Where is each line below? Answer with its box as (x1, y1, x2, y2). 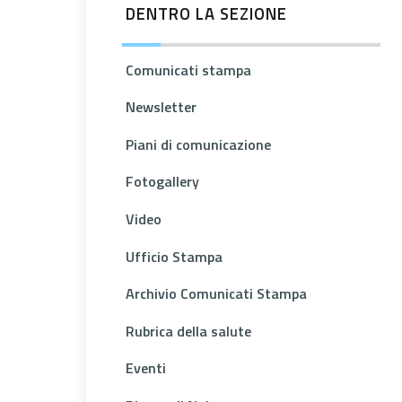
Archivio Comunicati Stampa (126, 283, 307, 305)
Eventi (126, 357, 166, 380)
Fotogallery (126, 170, 199, 193)
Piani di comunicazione (126, 133, 271, 155)
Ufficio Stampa (126, 245, 223, 267)
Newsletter (126, 96, 197, 118)
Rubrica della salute (126, 319, 251, 342)
